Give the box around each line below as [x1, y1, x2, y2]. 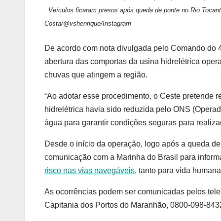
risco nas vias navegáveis [44, 166, 135, 175]
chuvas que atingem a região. [44, 71, 147, 79]
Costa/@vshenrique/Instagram [44, 20, 131, 28]
